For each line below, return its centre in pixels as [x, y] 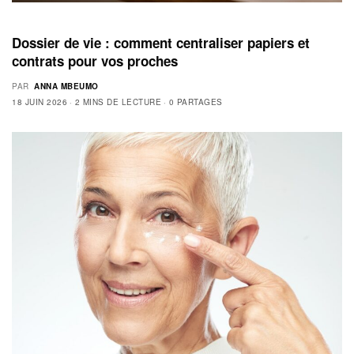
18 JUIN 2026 [40, 102]
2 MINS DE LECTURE [118, 102]
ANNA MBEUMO [66, 86]
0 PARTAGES [196, 102]
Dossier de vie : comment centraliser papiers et [161, 42]
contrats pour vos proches [95, 60]
